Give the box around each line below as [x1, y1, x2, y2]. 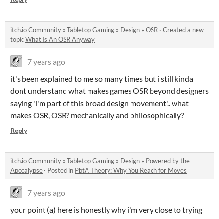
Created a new [163, 25, 204, 34]
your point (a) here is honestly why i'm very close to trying [10, 204, 202, 214]
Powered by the [146, 156, 190, 165]
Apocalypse [10, 166, 43, 174]
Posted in [47, 166, 75, 174]
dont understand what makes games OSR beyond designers [10, 86, 209, 95]
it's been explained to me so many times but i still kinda [10, 73, 193, 83]
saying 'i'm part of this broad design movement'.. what [10, 98, 189, 108]
